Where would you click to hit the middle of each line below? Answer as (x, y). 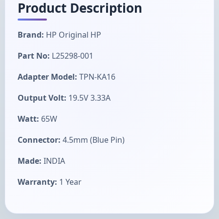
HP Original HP (74, 34)
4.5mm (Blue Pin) (93, 140)
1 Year (69, 182)
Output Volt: (42, 98)
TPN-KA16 (96, 77)
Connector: (39, 140)
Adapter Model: (47, 77)
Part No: (34, 55)
